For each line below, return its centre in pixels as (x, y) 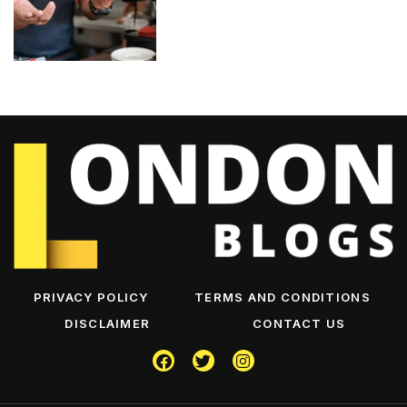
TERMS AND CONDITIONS (282, 297)
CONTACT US (299, 323)
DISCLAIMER (108, 323)
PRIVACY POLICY (91, 297)
